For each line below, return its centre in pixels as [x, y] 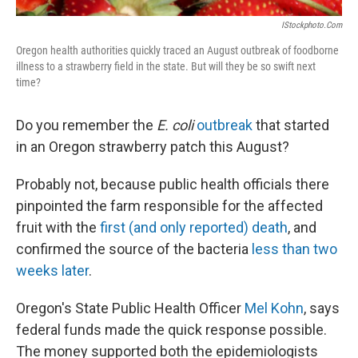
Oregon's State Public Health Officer [130, 308]
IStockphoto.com [312, 25]
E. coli [177, 125]
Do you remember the [86, 125]
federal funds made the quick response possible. [171, 329]
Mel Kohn [274, 308]
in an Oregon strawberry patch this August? [153, 146]
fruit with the [58, 227]
